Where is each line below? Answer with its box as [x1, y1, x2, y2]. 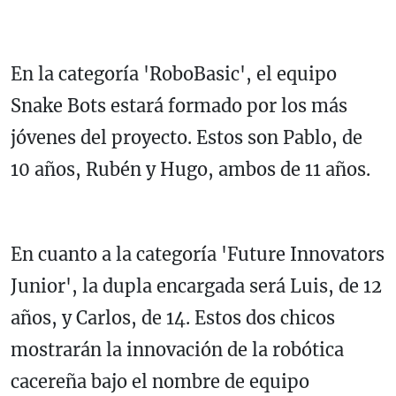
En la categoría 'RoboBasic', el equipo [11, 63, 337, 86]
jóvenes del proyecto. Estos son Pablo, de [11, 126, 362, 149]
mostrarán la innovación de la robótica [11, 339, 344, 362]
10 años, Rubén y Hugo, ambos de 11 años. [11, 158, 370, 181]
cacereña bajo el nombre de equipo [11, 370, 309, 393]
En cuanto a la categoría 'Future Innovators [11, 243, 385, 266]
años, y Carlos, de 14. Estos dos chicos [11, 307, 335, 330]
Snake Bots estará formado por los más [11, 95, 347, 118]
